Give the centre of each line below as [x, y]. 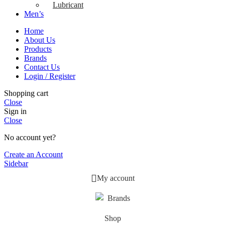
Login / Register [50, 76]
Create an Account [33, 154]
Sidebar [16, 163]
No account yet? [30, 137]
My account [116, 178]
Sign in [15, 111]
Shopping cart [26, 93]
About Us [40, 40]
